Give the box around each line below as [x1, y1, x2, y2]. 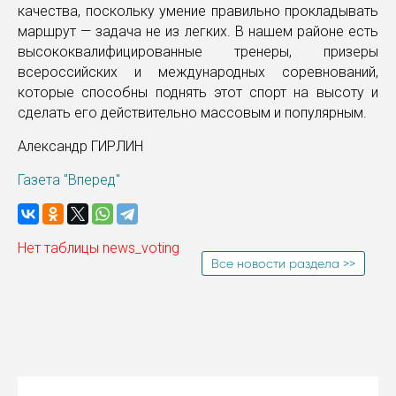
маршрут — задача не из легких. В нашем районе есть [18, 23, 378, 41]
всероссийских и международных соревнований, [18, 64, 378, 81]
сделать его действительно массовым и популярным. [18, 104, 367, 122]
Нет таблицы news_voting [18, 240, 179, 257]
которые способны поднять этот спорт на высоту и [18, 84, 378, 102]
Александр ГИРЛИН [18, 138, 143, 156]
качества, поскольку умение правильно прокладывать [18, 3, 378, 20]
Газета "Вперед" [18, 171, 120, 189]
